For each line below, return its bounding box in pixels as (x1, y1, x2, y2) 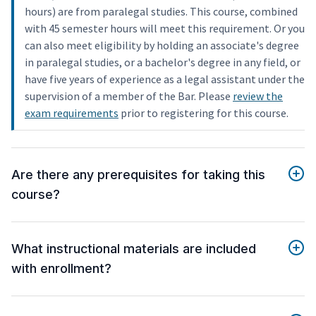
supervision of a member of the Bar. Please (25, 89, 233, 104)
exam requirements (25, 106, 119, 121)
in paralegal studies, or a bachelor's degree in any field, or (25, 55, 300, 70)
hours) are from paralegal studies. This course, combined (25, 4, 298, 19)
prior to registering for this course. (119, 106, 288, 121)
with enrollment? (11, 261, 111, 276)
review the (233, 89, 283, 104)
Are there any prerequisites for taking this (11, 167, 265, 183)
